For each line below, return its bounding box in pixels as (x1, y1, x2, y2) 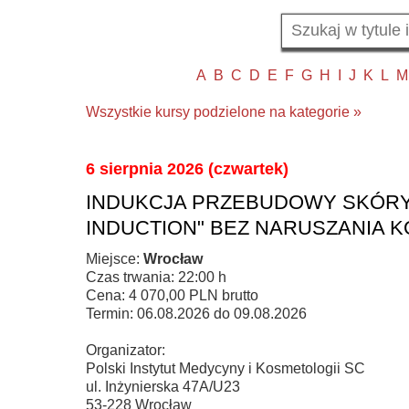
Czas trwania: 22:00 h (86, 268, 226, 285)
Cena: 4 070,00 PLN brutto (86, 287, 258, 303)
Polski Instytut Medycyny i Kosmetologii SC (86, 360, 365, 376)
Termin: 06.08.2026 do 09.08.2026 (86, 305, 307, 321)
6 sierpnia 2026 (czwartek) (86, 159, 288, 178)
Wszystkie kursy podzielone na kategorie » (86, 103, 362, 120)
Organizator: (86, 341, 165, 358)
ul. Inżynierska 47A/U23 (86, 378, 240, 394)
